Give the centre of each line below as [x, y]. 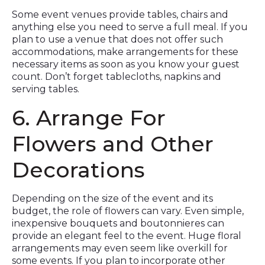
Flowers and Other [113, 144]
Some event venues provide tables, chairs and [120, 14]
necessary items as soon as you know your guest [126, 64]
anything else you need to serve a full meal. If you [130, 27]
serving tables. [46, 89]
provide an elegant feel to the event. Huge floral [127, 236]
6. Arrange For [89, 118]
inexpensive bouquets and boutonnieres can [118, 223]
